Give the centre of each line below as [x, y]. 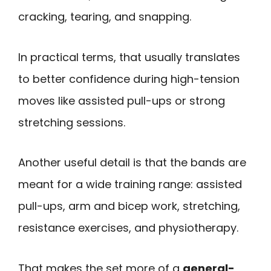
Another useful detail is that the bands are [132, 163]
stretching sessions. [72, 122]
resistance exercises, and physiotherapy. [128, 228]
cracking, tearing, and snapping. [105, 17]
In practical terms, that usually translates [129, 57]
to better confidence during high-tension [129, 79]
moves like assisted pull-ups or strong [122, 100]
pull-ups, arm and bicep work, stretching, [129, 206]
